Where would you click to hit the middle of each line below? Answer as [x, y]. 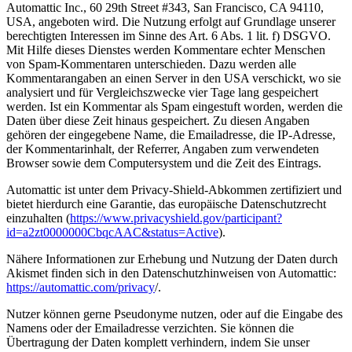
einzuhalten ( [38, 218]
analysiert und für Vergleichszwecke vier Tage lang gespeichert [162, 93]
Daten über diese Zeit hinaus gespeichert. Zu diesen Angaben [158, 121]
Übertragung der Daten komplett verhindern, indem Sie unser [158, 343]
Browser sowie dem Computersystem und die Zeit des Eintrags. [164, 163]
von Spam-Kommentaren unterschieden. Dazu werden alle [151, 64]
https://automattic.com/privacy [81, 288]
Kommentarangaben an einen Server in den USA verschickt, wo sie [174, 79]
